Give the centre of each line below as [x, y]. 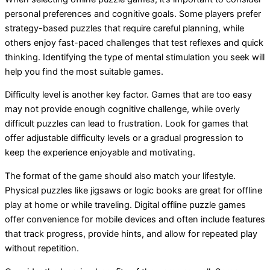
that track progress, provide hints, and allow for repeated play [131, 234]
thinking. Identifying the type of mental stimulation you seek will [135, 57]
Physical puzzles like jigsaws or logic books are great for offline [133, 191]
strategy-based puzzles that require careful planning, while [124, 28]
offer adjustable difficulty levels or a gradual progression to [124, 138]
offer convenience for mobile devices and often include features [135, 220]
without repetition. [42, 249]
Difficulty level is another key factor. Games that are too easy [128, 95]
